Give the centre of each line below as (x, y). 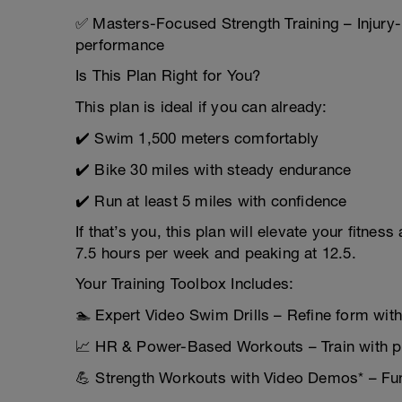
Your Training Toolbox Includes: (185, 284)
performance (120, 45)
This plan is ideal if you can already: (201, 107)
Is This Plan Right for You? (168, 75)
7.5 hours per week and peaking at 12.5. (216, 253)
